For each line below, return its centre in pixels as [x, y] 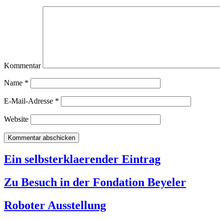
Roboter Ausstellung [55, 205]
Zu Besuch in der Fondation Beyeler [95, 182]
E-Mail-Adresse [29, 101]
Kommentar [22, 66]
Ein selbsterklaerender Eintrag [82, 159]
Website [16, 119]
